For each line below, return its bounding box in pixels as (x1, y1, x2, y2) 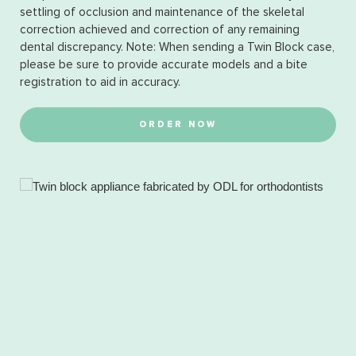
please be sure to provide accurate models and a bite (20, 59, 308, 71)
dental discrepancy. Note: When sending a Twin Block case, (20, 41, 335, 53)
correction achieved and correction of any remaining (20, 24, 300, 36)
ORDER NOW (139, 120, 217, 129)
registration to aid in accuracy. (20, 76, 180, 88)
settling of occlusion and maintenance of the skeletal (20, 6, 304, 18)
